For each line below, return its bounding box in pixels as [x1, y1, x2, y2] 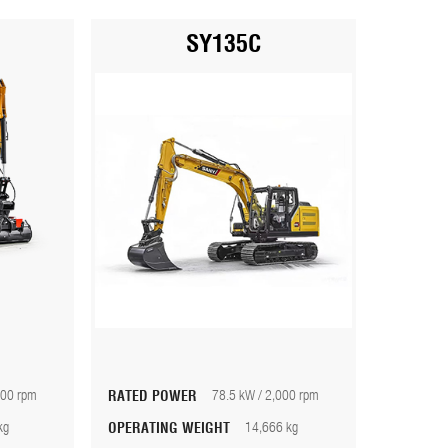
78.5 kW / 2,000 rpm [211, 390, 319, 403]
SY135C [185, 33, 261, 57]
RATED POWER [107, 390, 212, 404]
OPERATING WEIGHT [107, 422, 245, 436]
